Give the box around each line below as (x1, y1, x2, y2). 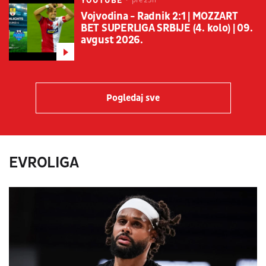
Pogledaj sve (106, 92, 160, 104)
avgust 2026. (81, 33, 143, 47)
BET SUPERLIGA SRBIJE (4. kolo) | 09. (81, 21, 253, 36)
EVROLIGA (9, 153, 79, 173)
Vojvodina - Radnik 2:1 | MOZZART (81, 9, 238, 24)
